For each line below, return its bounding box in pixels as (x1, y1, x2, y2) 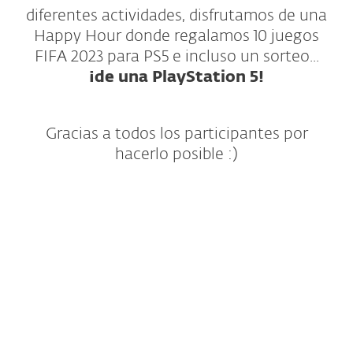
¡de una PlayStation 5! (89, 69, 264, 85)
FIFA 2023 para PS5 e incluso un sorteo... (34, 49, 319, 65)
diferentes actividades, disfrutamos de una (26, 8, 327, 24)
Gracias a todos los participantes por (45, 126, 308, 142)
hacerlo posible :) (115, 147, 238, 162)
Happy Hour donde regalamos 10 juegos (34, 28, 319, 44)
